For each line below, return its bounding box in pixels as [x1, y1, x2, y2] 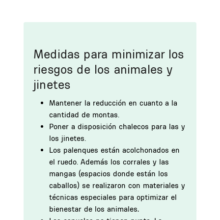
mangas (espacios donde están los [49, 169, 168, 178]
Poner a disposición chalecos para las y [49, 122, 185, 131]
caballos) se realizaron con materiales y [49, 181, 185, 190]
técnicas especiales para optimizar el [49, 192, 177, 202]
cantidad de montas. [49, 110, 119, 119]
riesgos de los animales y [33, 62, 173, 77]
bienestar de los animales [49, 204, 137, 214]
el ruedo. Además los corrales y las [49, 157, 169, 166]
